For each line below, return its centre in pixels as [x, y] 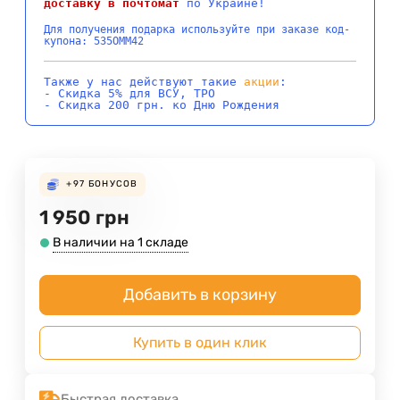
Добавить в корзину [200, 295]
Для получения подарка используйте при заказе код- [197, 30]
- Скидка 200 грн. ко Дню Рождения [162, 105]
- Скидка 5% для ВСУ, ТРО [129, 94]
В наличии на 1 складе [121, 243]
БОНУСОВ [113, 184]
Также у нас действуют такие [144, 82]
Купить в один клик [200, 343]
